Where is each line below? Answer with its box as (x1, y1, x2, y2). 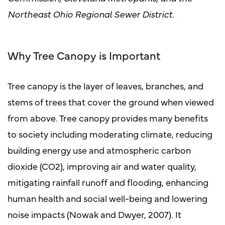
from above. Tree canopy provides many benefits (8, 111, 208, 124)
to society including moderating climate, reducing (8, 127, 212, 140)
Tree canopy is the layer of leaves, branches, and (8, 79, 203, 92)
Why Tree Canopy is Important (8, 47, 160, 63)
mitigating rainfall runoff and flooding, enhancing (8, 175, 208, 188)
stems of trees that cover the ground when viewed (8, 95, 214, 108)
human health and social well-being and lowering (8, 191, 207, 204)
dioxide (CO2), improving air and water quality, (8, 159, 196, 172)
